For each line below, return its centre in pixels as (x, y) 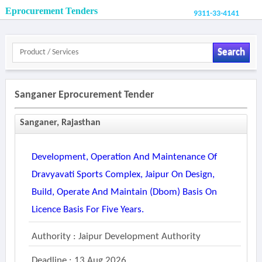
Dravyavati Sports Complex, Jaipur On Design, (123, 175)
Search (231, 52)
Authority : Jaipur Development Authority (116, 237)
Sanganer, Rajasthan (60, 123)
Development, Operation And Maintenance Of (124, 157)
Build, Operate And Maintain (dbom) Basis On (124, 192)
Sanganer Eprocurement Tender (84, 95)
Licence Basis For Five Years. (87, 210)
